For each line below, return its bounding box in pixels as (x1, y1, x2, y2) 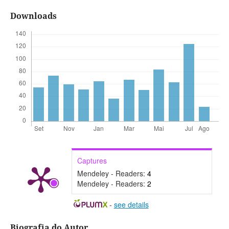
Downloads (10, 10, 57, 22)
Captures (77, 155, 107, 166)
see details (113, 199, 149, 210)
